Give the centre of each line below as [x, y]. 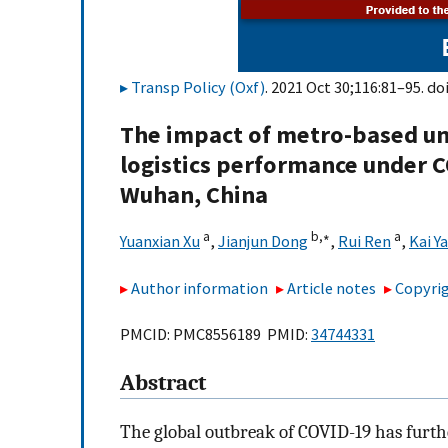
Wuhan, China [194, 195]
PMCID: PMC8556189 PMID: [215, 334]
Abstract [163, 383]
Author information [199, 287]
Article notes [332, 287]
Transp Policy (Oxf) [198, 87]
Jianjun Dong [263, 241]
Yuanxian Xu [160, 241]
